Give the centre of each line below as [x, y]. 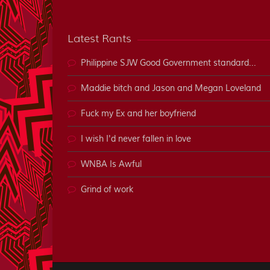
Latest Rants [99, 38]
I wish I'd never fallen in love [136, 139]
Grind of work [107, 190]
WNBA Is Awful [111, 164]
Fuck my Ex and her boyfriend [138, 114]
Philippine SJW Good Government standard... [168, 63]
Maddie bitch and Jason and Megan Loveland [171, 88]
